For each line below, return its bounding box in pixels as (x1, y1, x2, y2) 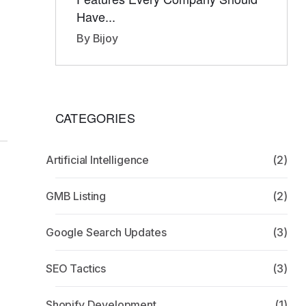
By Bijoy (76, 31, 118, 45)
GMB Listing (45, 189, 107, 203)
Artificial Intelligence (45, 153, 150, 167)
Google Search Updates (45, 225, 167, 239)
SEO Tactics (45, 262, 107, 275)
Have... (76, 8, 115, 25)
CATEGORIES (55, 109, 135, 126)
